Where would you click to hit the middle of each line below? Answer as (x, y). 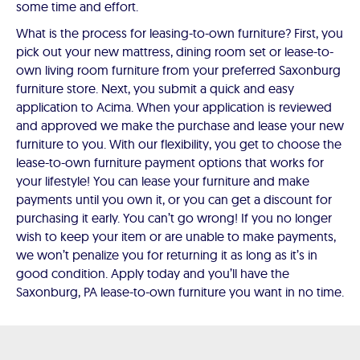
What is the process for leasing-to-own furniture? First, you (180, 33)
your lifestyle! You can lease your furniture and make (163, 181)
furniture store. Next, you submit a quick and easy (155, 89)
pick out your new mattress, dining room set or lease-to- (175, 52)
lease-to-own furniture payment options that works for (170, 163)
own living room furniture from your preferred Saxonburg (178, 70)
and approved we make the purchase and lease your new (180, 126)
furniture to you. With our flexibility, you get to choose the (179, 144)
